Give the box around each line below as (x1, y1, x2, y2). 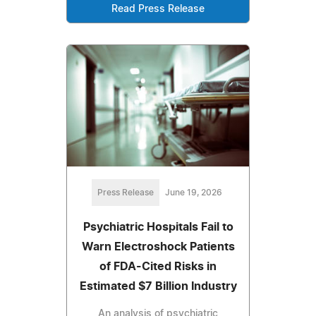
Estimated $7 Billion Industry (79, 280, 237, 292)
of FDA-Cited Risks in (99, 260, 217, 272)
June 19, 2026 (164, 188, 222, 197)
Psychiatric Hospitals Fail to (83, 221, 233, 233)
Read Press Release (111, 4, 205, 14)
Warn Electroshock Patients (81, 241, 235, 253)
